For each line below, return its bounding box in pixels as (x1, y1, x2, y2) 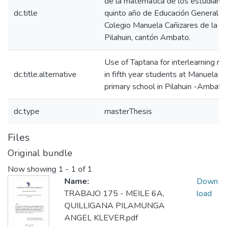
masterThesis (104, 106, 152, 117)
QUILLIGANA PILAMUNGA (64, 200, 165, 212)
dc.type (14, 106, 40, 117)
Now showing (8, 164, 58, 175)
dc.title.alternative (14, 69, 77, 80)
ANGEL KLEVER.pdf (64, 212, 138, 224)
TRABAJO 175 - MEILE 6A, (64, 188, 164, 200)
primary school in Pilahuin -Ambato (104, 81, 226, 92)
